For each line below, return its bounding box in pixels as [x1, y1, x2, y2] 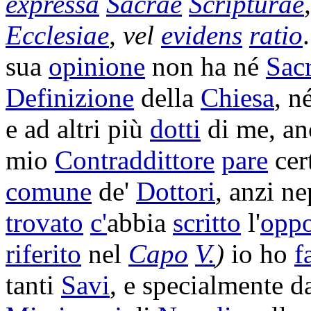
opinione [49, 51, 145, 81]
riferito [6, 239, 81, 269]
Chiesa [201, 83, 274, 112]
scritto [173, 208, 241, 237]
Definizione [6, 83, 134, 112]
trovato [6, 208, 83, 237]
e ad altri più [6, 114, 150, 144]
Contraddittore [55, 145, 215, 175]
